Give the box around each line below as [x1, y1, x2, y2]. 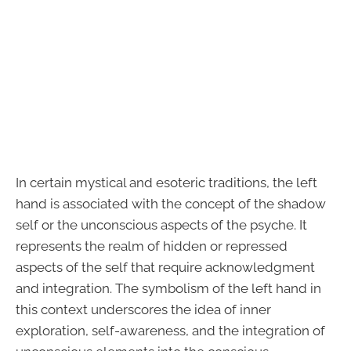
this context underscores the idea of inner [16, 302, 271, 318]
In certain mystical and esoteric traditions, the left [16, 175, 317, 191]
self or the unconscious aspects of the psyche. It [16, 217, 307, 233]
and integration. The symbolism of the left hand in [16, 280, 321, 297]
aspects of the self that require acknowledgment [16, 259, 315, 276]
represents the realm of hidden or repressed [16, 238, 288, 255]
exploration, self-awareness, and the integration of [16, 323, 325, 339]
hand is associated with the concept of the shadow [16, 196, 326, 212]
